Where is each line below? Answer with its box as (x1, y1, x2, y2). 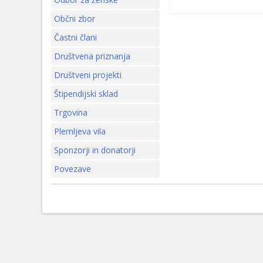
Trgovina (54, 107, 87, 118)
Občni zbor (54, 13, 95, 24)
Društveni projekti (54, 69, 122, 80)
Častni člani (54, 32, 97, 43)
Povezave (54, 163, 91, 174)
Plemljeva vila (54, 126, 106, 137)
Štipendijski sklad (54, 88, 118, 99)
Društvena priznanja (54, 50, 130, 62)
